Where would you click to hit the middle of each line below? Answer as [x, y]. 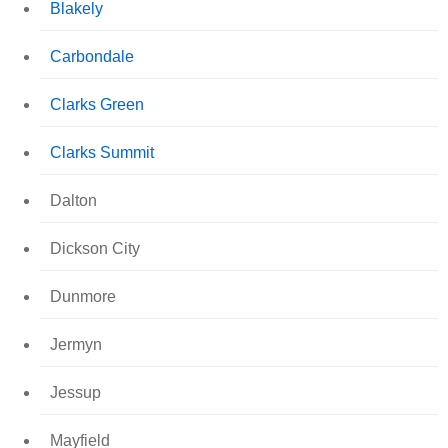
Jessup [75, 392]
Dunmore [83, 296]
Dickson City [95, 248]
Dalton [73, 200]
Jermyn [76, 344]
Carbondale [92, 56]
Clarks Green [97, 104]
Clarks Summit [102, 152]
